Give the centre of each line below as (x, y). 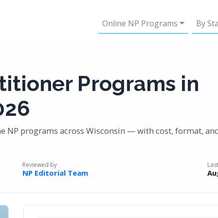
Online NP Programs (140, 23)
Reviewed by (40, 165)
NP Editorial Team (55, 173)
